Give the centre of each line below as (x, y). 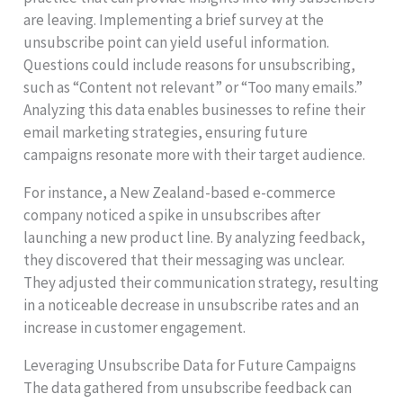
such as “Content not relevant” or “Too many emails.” (193, 87)
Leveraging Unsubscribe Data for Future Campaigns (190, 365)
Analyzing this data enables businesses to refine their (195, 109)
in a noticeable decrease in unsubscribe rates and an (192, 304)
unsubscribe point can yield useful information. (177, 42)
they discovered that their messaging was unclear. (184, 260)
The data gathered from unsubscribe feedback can (188, 387)
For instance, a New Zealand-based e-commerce (180, 192)
